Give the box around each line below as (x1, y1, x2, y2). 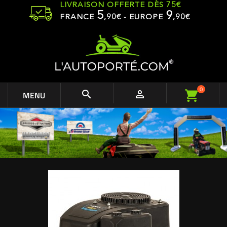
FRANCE (60, 14, 97, 21)
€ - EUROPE (117, 14, 166, 21)
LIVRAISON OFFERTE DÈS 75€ (60, 2, 181, 9)
